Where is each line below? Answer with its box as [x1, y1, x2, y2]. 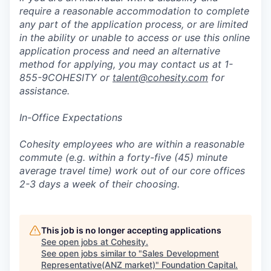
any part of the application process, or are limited [19, 18, 248, 30]
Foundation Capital [162, 260, 235, 270]
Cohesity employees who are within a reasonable [19, 138, 244, 150]
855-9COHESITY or [19, 71, 113, 83]
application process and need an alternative [19, 45, 220, 57]
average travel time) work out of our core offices [19, 165, 245, 177]
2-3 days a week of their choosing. [19, 178, 180, 190]
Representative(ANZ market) [41, 260, 155, 270]
